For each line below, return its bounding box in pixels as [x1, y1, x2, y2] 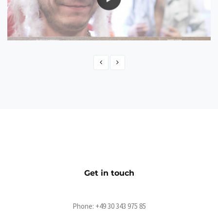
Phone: [72, 201, 95, 211]
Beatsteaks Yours [17, 80, 78, 89]
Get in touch [84, 168, 134, 178]
